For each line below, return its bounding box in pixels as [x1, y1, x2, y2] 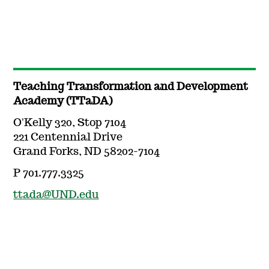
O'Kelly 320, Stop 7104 [13, 117, 127, 128]
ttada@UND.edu [13, 189, 99, 201]
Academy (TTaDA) [13, 95, 113, 107]
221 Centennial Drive [13, 131, 123, 143]
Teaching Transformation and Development [13, 81, 249, 92]
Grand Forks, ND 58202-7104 [13, 146, 160, 157]
